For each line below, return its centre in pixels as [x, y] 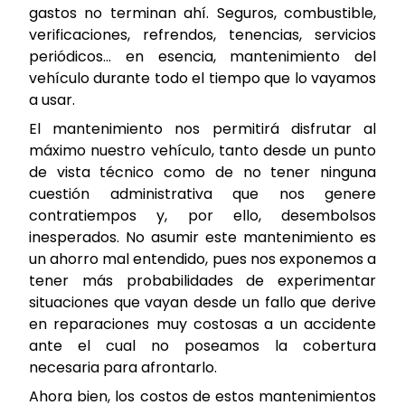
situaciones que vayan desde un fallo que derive [202, 303]
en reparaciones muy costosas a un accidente [202, 325]
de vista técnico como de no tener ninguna [202, 173]
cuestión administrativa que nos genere [202, 194]
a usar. [52, 100]
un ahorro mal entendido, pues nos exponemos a [202, 259]
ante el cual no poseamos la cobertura [202, 346]
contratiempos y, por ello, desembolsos [202, 216]
